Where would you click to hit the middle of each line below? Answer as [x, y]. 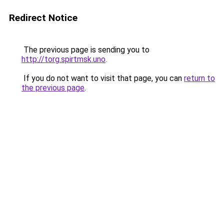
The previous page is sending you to [85, 50]
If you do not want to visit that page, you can [103, 78]
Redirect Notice [43, 18]
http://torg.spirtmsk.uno [63, 59]
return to [199, 78]
